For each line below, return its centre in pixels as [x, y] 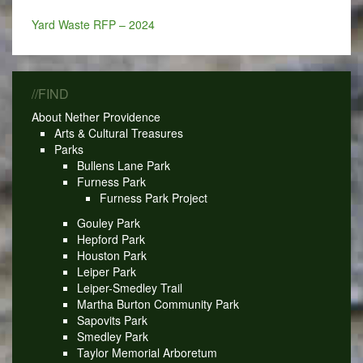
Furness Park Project [153, 198]
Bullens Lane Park [123, 166]
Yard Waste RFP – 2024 [93, 24]
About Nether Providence [96, 117]
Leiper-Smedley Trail [129, 287]
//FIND [50, 94]
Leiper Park [106, 271]
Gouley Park [108, 222]
